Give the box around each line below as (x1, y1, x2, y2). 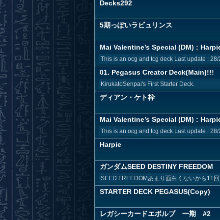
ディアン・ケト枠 (100, 93, 155, 101)
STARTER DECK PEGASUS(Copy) (100, 188, 210, 195)
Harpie (100, 140, 121, 148)
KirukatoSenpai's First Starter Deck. (101, 81, 194, 87)
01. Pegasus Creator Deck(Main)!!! (100, 68, 214, 76)
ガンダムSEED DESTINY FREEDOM (100, 163, 213, 170)
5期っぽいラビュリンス (100, 21, 172, 29)
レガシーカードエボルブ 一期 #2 (100, 210, 211, 218)
